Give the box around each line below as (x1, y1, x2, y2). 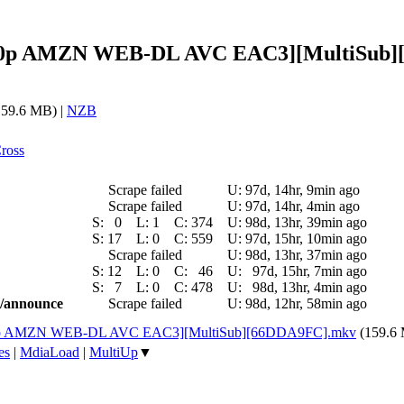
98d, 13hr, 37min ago (245, 246, 367, 262)
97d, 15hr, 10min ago (245, 230, 367, 246)
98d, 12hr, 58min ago (245, 295, 367, 311)
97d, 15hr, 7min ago (252, 262, 367, 279)
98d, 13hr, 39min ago (245, 214, 367, 230)
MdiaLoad (20, 344, 79, 360)
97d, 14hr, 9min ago (245, 181, 360, 197)
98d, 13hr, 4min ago (252, 279, 367, 295)
